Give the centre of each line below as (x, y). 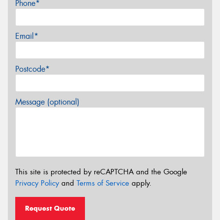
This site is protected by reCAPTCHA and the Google (101, 172)
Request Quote (50, 208)
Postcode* (32, 69)
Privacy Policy (37, 183)
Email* (27, 36)
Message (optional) (47, 102)
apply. (140, 183)
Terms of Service (103, 183)
